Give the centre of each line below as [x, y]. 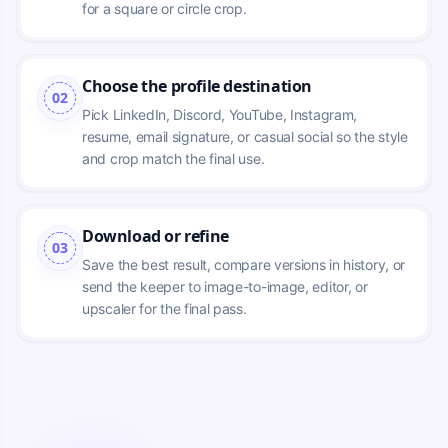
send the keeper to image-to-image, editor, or [225, 286]
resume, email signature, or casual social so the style [245, 136]
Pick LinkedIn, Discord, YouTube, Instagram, [220, 114]
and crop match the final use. [173, 158]
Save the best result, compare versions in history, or [244, 264]
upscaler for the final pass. [164, 308]
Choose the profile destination [197, 85]
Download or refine [155, 235]
